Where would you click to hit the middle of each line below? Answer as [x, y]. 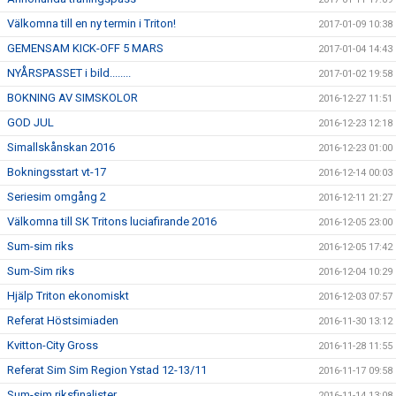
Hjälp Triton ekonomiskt [68, 295]
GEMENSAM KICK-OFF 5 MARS [85, 48]
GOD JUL [30, 122]
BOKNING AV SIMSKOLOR [72, 97]
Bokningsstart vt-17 [57, 171]
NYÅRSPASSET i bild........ [69, 72]
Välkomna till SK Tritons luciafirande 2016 [112, 221]
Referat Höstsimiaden [63, 320]
